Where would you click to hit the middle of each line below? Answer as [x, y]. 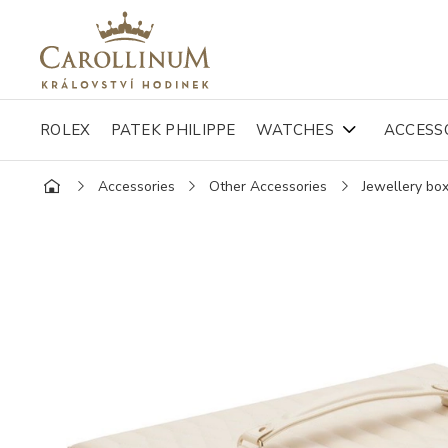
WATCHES [294, 130]
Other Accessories [268, 186]
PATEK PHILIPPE [173, 130]
